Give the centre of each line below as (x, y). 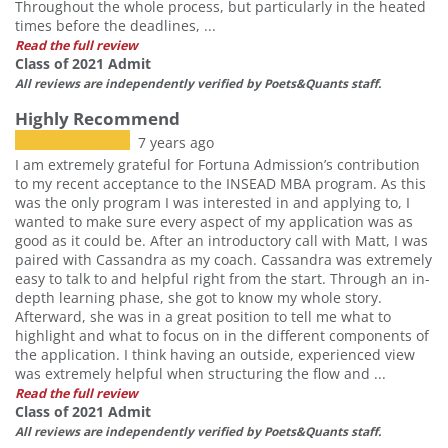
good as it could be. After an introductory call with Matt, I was (221, 240)
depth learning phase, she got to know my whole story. (198, 297)
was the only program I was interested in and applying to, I (212, 202)
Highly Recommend (97, 118)
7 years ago (176, 142)
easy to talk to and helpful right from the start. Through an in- (222, 278)
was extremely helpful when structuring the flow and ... (200, 373)
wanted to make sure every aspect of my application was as (214, 221)
